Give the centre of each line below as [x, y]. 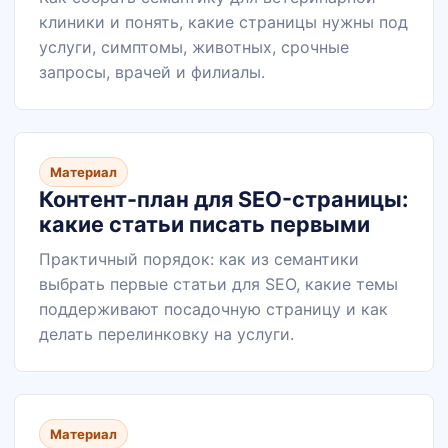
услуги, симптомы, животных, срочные [194, 47]
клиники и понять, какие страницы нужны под [223, 22]
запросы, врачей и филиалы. [152, 72]
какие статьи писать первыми [204, 224]
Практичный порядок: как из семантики [199, 259]
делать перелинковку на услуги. [166, 334]
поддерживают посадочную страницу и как [213, 309]
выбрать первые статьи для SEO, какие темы [218, 284]
